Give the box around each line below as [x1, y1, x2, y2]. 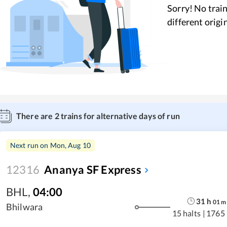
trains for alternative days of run [59, 111, 180, 121]
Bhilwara [6, 201, 43, 212]
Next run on [10, 141, 50, 149]
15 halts [172, 208, 201, 218]
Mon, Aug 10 [50, 141, 91, 149]
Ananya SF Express [44, 163, 141, 176]
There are [16, 111, 55, 121]
